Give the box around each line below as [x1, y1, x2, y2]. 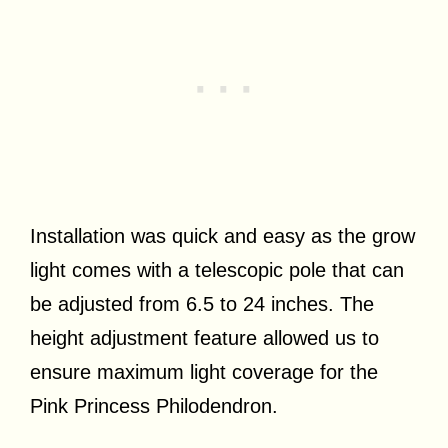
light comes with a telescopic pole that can [30, 259, 404, 282]
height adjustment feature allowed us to [30, 327, 379, 350]
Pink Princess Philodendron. [30, 395, 278, 418]
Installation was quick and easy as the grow [30, 225, 415, 248]
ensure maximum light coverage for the [30, 361, 378, 384]
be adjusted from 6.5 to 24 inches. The [30, 293, 374, 316]
